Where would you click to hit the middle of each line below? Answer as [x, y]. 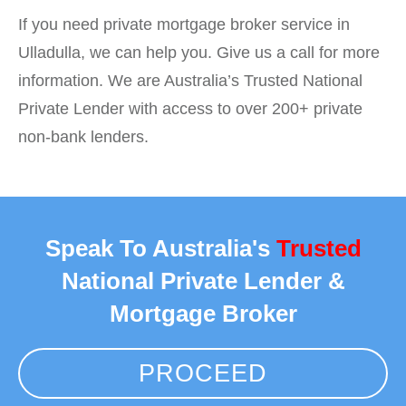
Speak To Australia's [160, 248]
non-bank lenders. [83, 137]
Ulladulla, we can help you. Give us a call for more [199, 53]
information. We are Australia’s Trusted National [190, 81]
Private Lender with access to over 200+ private [190, 109]
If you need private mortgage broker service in [184, 25]
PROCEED [203, 373]
